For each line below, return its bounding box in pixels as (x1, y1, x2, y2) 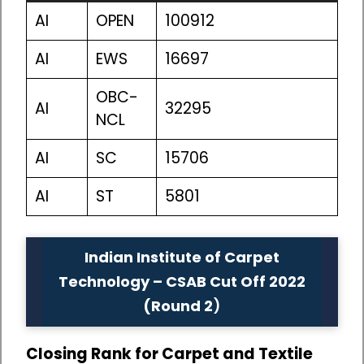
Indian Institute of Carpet (84, 246, 279, 267)
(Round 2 (143, 295, 213, 316)
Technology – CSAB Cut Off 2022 (58, 271, 305, 292)
